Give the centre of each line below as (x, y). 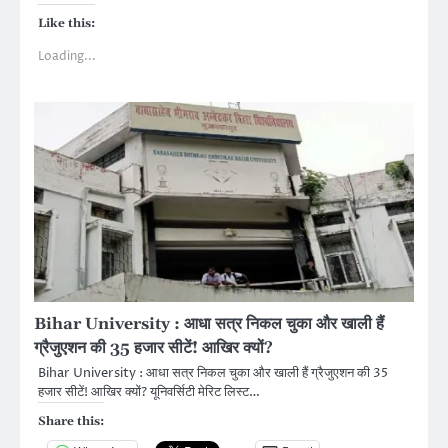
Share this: (71, 422)
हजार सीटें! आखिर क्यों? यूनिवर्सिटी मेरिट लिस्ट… (149, 392)
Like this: (66, 24)
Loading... (67, 57)
